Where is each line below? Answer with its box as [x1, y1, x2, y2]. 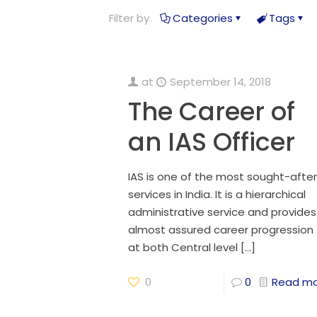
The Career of [127, 94, 295, 129]
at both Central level [127, 240, 238, 255]
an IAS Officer [127, 125, 295, 159]
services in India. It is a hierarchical [127, 187, 306, 202]
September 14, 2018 [169, 74, 271, 89]
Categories [173, 11, 233, 25]
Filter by [109, 11, 149, 25]
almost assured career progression [127, 222, 313, 237]
